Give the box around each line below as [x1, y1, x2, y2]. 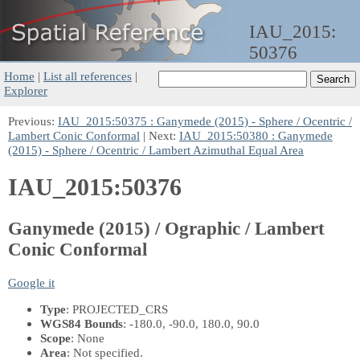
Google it [8, 275, 55, 289]
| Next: [140, 129, 179, 142]
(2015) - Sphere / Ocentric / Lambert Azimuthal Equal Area [8, 143, 304, 157]
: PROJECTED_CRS [66, 301, 168, 316]
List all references [43, 69, 132, 83]
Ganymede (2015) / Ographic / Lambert [8, 218, 325, 239]
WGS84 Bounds [40, 316, 123, 330]
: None [71, 330, 104, 345]
